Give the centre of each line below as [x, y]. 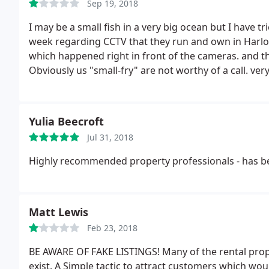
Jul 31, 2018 [110, 137]
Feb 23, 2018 [112, 228]
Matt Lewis [59, 212]
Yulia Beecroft [66, 121]
